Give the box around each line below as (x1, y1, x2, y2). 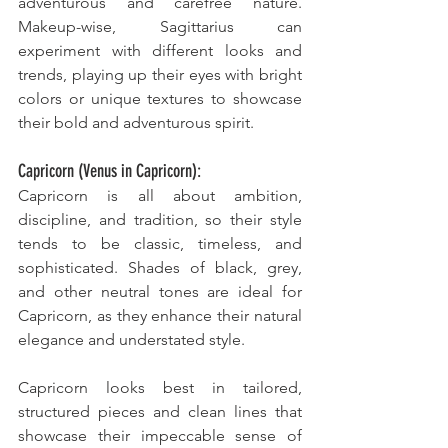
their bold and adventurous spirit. (18, 113, 254, 133)
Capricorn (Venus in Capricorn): (18, 160, 201, 183)
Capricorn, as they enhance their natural (18, 306, 302, 326)
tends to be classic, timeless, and (18, 234, 302, 254)
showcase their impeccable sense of (18, 426, 302, 446)
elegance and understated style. (18, 330, 249, 350)
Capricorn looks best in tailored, (18, 378, 302, 398)
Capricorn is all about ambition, (18, 186, 302, 206)
